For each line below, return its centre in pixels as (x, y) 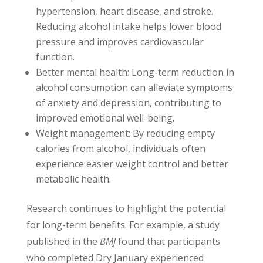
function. (55, 57)
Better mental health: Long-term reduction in (135, 73)
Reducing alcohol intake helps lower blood (128, 27)
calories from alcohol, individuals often (120, 149)
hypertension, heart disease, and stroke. (124, 11)
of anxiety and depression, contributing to (128, 103)
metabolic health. (73, 179)
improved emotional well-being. (105, 118)
